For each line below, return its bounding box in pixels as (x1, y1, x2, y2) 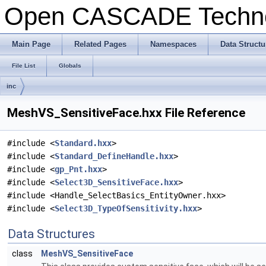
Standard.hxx (55, 138, 112, 148)
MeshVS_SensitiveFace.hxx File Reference (7, 106, 245, 120)
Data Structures (8, 227, 95, 241)
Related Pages (74, 40, 126, 49)
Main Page (12, 40, 50, 49)
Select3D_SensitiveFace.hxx (55, 178, 178, 187)
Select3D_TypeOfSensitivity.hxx (55, 204, 197, 213)
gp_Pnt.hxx (55, 164, 102, 174)
